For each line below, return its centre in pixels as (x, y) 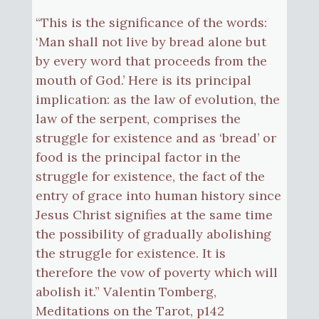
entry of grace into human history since (158, 195)
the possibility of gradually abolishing (153, 234)
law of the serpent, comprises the (138, 118)
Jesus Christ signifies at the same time (154, 214)
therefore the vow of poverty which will (156, 272)
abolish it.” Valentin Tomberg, (126, 291)
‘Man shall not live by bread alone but (151, 41)
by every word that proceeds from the (151, 61)
